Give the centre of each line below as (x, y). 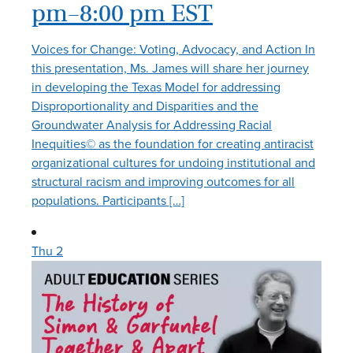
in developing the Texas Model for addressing (156, 87)
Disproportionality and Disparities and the (145, 106)
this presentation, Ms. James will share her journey (170, 68)
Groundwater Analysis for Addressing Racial (152, 124)
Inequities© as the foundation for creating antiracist (173, 143)
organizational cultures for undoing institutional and (173, 162)
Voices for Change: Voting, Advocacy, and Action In (173, 49)
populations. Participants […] (108, 200)
